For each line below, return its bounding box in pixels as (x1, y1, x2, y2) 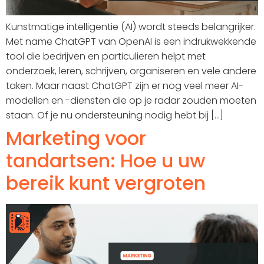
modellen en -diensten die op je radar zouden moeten (6, 93, 256, 107)
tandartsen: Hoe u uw (6, 147, 205, 174)
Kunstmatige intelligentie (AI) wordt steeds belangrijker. (6, 19, 256, 34)
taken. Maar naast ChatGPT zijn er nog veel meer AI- (6, 78, 243, 93)
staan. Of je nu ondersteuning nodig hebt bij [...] (6, 108, 223, 122)
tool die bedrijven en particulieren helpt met (6, 49, 206, 63)
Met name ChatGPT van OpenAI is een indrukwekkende (6, 34, 256, 48)
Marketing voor (6, 124, 146, 151)
